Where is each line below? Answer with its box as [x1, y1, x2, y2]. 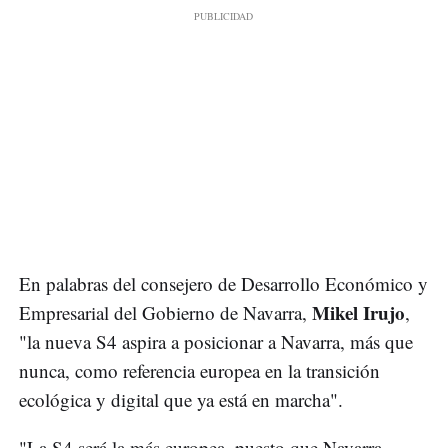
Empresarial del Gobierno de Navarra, [19, 300, 312, 326]
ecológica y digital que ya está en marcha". [19, 387, 343, 413]
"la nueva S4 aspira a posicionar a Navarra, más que [19, 329, 413, 355]
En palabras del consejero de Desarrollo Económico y [19, 271, 428, 297]
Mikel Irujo [312, 299, 405, 327]
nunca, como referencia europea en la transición [19, 358, 380, 384]
